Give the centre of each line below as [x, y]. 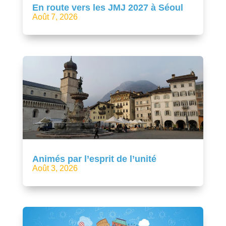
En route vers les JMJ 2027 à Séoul [107, 8]
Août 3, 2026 [55, 168]
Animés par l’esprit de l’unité [94, 159]
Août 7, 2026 [55, 17]
